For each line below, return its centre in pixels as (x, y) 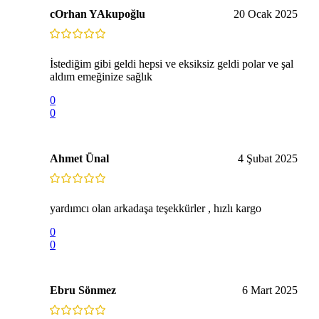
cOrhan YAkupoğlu (98, 14)
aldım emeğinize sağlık (101, 76)
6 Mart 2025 (270, 290)
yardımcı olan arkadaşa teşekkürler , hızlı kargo (156, 208)
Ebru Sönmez (83, 290)
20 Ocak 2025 (266, 14)
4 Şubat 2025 (268, 158)
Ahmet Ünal (79, 158)
